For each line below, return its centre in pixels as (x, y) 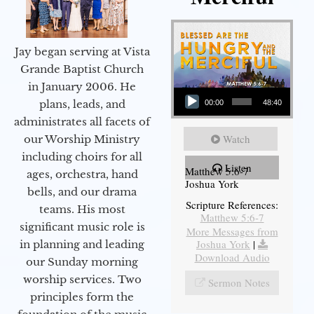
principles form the (82, 296)
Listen (238, 168)
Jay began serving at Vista (82, 51)
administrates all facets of (82, 121)
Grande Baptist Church (82, 69)
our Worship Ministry (82, 139)
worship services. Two (82, 279)
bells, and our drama (82, 191)
